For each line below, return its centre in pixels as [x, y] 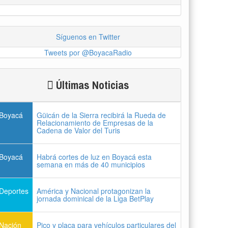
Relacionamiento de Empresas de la [95, 122]
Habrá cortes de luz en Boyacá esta [94, 156]
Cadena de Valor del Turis [79, 130]
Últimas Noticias [91, 85]
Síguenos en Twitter [88, 36]
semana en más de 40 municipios [91, 164]
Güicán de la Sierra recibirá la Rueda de [102, 115]
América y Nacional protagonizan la [94, 191]
